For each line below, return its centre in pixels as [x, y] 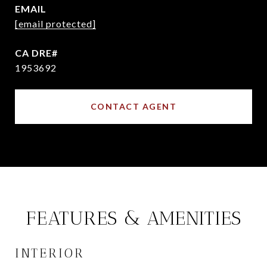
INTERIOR [50, 253]
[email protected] [55, 24]
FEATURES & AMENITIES [133, 218]
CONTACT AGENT [133, 106]
